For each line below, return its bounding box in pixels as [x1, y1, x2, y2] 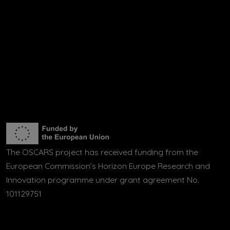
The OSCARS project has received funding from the [6, 146, 198, 157]
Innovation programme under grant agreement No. [6, 174, 199, 185]
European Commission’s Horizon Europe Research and [6, 160, 210, 171]
